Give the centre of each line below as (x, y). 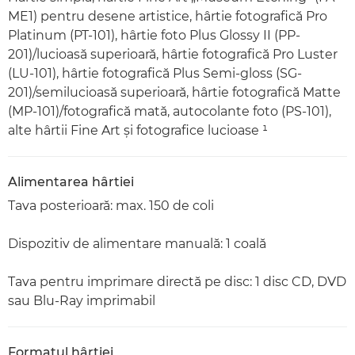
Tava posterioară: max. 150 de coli (111, 205)
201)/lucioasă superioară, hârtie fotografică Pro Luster (173, 54)
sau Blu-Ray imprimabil (82, 300)
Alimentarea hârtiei (71, 181)
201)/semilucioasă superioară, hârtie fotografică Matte (174, 92)
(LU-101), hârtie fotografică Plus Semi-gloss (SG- (155, 73)
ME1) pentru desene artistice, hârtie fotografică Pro (168, 16)
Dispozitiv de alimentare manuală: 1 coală (137, 243)
